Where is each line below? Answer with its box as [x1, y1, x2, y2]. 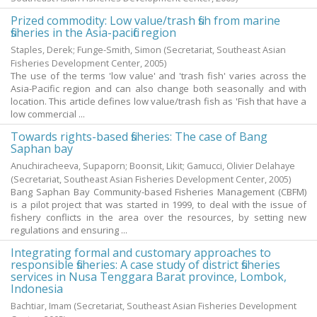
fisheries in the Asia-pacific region [11, 25, 176, 40]
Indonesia [11, 281, 63, 296]
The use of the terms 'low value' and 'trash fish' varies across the [11, 69, 306, 82]
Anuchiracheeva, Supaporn [11, 159, 125, 172]
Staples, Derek [11, 43, 73, 56]
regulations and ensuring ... [11, 224, 127, 236]
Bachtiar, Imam [11, 299, 71, 312]
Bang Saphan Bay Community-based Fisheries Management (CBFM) [11, 185, 306, 198]
